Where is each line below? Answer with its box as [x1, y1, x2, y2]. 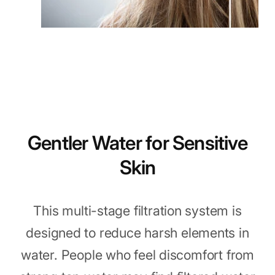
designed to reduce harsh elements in [26, 224, 249, 241]
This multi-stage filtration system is [33, 202, 242, 219]
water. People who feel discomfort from [21, 246, 254, 263]
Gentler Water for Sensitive [28, 131, 247, 155]
